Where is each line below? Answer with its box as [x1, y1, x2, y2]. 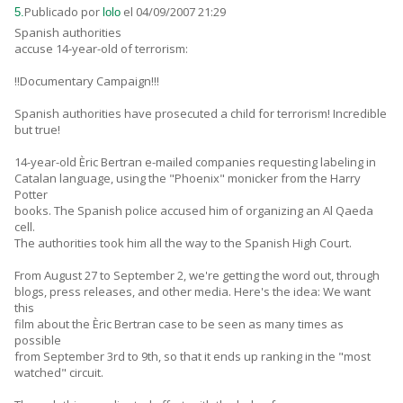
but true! [14, 121, 60, 139]
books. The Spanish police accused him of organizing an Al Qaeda [14, 202, 373, 219]
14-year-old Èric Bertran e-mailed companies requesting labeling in [14, 154, 376, 171]
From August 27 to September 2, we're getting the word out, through [14, 267, 380, 284]
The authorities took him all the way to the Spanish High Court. [14, 235, 352, 252]
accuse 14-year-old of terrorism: [14, 40, 188, 58]
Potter [14, 186, 48, 203]
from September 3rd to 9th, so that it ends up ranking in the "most [14, 348, 371, 365]
